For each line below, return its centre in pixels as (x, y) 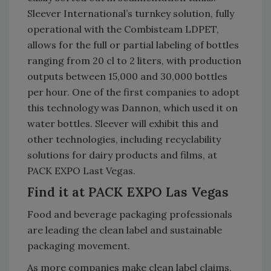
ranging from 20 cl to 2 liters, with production (134, 60)
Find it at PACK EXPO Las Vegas (128, 192)
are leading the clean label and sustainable (125, 230)
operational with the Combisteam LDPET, (123, 29)
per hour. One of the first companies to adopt (133, 92)
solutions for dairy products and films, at (122, 155)
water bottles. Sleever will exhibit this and (123, 123)
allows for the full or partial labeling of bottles (133, 44)
